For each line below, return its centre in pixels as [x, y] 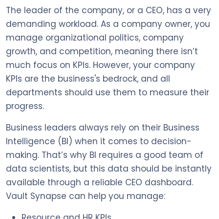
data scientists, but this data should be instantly [109, 168]
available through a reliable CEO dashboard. [99, 182]
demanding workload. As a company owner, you [108, 24]
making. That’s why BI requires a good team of [105, 155]
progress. [25, 106]
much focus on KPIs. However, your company [100, 65]
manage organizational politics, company [95, 37]
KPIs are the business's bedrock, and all [88, 78]
